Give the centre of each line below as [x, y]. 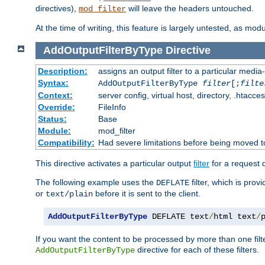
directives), [57, 9]
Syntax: [53, 83]
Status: [52, 119]
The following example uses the [96, 182]
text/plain [69, 194]
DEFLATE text [178, 216]
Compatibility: [66, 142]
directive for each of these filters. [197, 249]
